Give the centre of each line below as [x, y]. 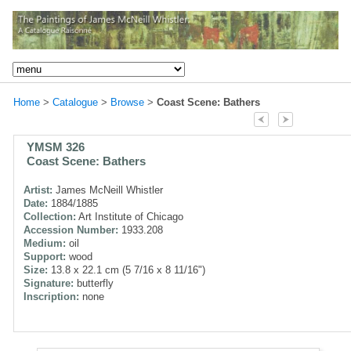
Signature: [49, 283]
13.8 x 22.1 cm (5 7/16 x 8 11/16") [127, 270]
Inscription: [51, 296]
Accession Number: [71, 230]
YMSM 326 [56, 147]
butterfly [94, 283]
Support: [45, 256]
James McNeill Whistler [108, 190]
